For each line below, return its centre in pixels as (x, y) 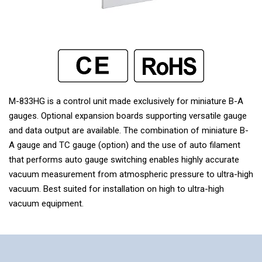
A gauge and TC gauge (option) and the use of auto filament (125, 145)
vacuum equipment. (46, 203)
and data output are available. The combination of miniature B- (129, 130)
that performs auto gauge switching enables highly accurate (124, 159)
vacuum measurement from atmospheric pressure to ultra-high (131, 174)
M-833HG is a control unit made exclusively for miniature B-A (126, 101)
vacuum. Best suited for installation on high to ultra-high (116, 189)
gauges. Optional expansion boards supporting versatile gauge (128, 116)
